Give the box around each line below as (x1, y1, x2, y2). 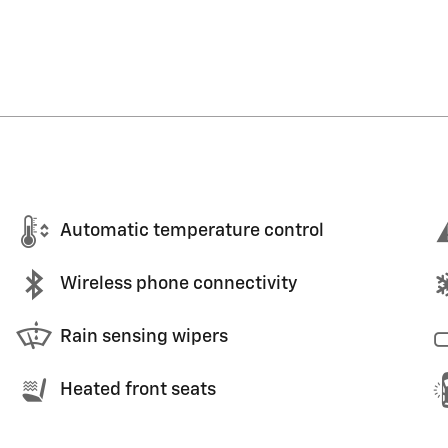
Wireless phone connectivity (60, 275, 297, 293)
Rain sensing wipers (60, 328, 228, 346)
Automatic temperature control (60, 222, 324, 240)
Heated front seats (60, 381, 216, 399)
